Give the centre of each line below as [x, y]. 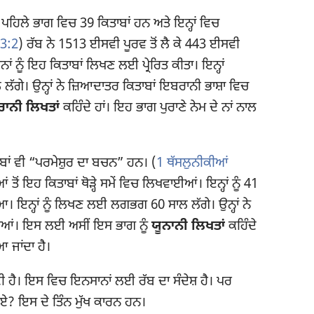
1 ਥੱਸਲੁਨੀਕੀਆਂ [192, 164]
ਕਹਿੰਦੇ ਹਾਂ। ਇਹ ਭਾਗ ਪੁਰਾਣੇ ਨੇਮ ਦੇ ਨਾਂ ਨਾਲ [158, 108]
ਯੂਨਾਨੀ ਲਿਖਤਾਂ [188, 227]
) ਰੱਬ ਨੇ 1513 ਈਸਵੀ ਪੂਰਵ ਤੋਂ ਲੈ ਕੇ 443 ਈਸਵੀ [129, 45]
